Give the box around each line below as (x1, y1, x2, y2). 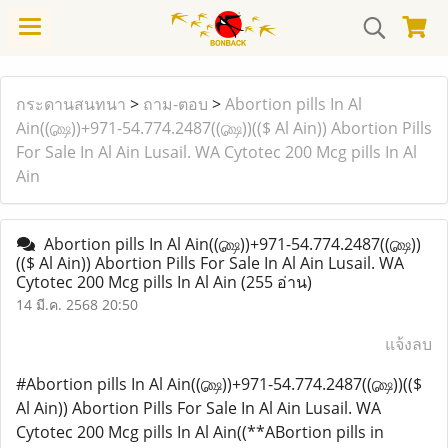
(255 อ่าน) (241, 271, 312, 293)
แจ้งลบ (385, 333, 432, 355)
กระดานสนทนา (16, 93, 126, 115)
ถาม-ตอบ (143, 93, 208, 115)
